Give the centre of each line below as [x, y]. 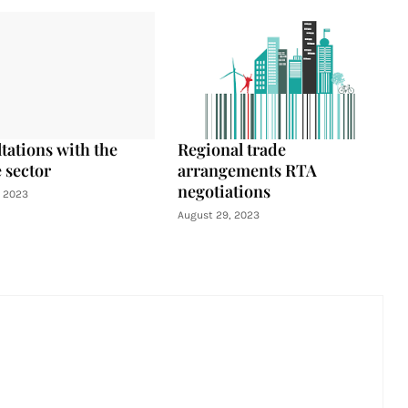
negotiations [224, 191]
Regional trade [231, 149]
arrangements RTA [247, 170]
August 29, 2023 [218, 215]
